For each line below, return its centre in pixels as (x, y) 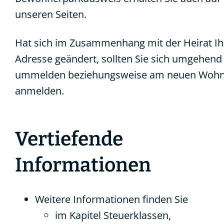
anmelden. (39, 91)
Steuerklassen (136, 215)
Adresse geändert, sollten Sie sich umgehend (118, 59)
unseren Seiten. (51, 14)
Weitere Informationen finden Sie (111, 199)
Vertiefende (69, 139)
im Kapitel (79, 215)
